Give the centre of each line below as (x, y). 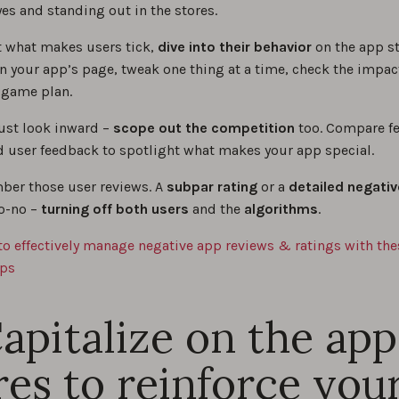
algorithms (281, 209)
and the (216, 209)
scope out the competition (204, 128)
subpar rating (212, 187)
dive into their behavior (235, 47)
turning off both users (115, 209)
